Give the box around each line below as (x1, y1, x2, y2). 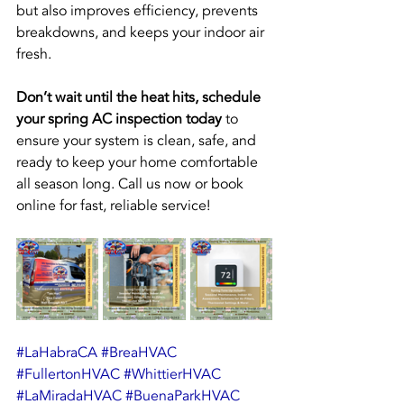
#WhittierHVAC (124, 364, 221, 385)
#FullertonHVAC (16, 364, 120, 385)
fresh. (16, 44, 51, 65)
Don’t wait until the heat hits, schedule (16, 87, 264, 108)
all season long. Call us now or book (16, 174, 247, 195)
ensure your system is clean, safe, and (16, 131, 260, 151)
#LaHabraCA (16, 343, 97, 363)
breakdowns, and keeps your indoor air (16, 23, 268, 43)
